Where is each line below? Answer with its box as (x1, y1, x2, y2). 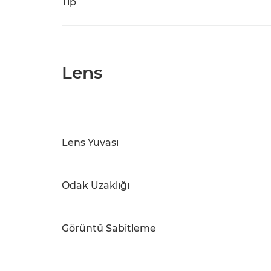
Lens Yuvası (62, 137, 119, 148)
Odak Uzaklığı (62, 180, 129, 191)
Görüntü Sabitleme (62, 223, 156, 234)
